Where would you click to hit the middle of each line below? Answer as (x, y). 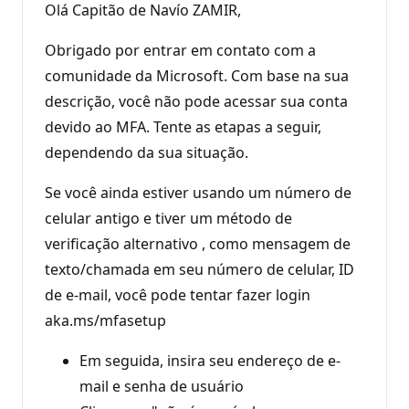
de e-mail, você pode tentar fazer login (178, 294)
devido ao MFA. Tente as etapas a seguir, (183, 126)
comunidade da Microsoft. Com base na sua (197, 75)
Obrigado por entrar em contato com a (180, 50)
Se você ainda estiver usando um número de (198, 192)
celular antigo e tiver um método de (168, 218)
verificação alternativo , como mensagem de (198, 243)
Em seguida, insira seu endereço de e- (210, 360)
